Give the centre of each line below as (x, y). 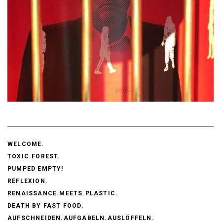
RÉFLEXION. (28, 181)
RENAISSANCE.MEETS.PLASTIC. (63, 193)
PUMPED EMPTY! (36, 168)
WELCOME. (26, 144)
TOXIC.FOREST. (34, 156)
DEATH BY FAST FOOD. (46, 205)
